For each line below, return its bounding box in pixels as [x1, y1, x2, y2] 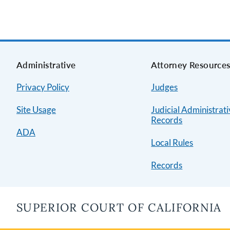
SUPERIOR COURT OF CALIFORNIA [16, 200, 222, 215]
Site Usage [16, 104, 56, 115]
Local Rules [151, 137, 194, 148]
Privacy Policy [16, 82, 69, 92]
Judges [151, 82, 178, 92]
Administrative [16, 60, 76, 70]
